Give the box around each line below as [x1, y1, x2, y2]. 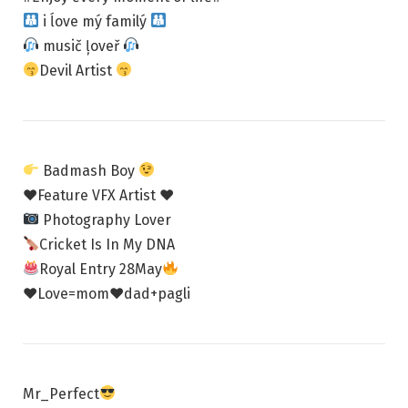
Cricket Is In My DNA [39, 235, 176, 253]
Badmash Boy [39, 161, 139, 179]
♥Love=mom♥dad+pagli [23, 284, 190, 302]
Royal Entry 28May [39, 260, 163, 278]
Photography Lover [39, 210, 172, 229]
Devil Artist [39, 61, 117, 79]
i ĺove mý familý [39, 12, 151, 30]
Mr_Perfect [23, 384, 99, 403]
